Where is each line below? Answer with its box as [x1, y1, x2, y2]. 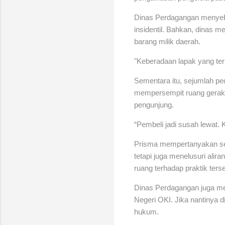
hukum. [134, 207, 159, 216]
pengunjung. [134, 100, 174, 109]
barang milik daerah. [134, 37, 200, 46]
